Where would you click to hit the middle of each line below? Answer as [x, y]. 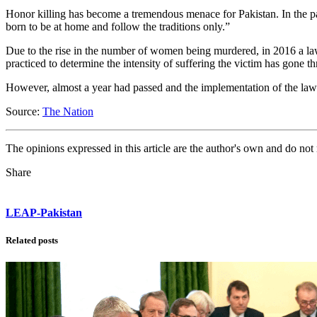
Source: [24, 111]
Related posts [32, 241]
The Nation [68, 111]
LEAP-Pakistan [44, 213]
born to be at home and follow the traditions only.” [118, 26]
